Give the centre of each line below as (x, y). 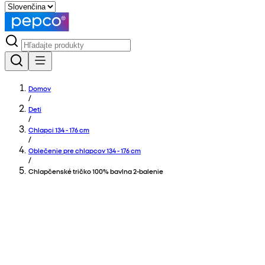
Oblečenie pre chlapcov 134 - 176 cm (85, 150)
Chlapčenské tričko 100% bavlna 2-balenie (96, 171)
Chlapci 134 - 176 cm (59, 130)
